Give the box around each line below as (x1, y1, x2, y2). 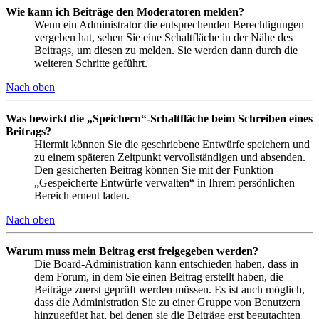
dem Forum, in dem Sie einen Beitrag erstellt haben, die (34, 270, 283, 283)
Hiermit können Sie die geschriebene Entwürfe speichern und (34, 137, 310, 150)
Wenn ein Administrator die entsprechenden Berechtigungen (34, 18, 304, 31)
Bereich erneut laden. (34, 189, 130, 202)
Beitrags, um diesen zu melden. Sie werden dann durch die (34, 43, 298, 56)
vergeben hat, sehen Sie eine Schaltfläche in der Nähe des (34, 31, 293, 43)
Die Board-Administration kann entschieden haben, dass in (34, 257, 298, 270)
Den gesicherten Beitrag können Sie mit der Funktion (34, 163, 273, 176)
